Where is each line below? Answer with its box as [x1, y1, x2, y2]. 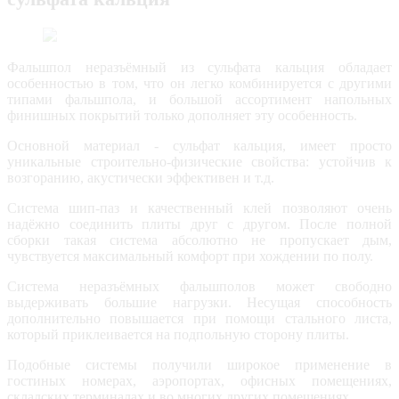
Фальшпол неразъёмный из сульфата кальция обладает [7, 59, 392, 75]
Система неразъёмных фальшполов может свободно [7, 278, 392, 294]
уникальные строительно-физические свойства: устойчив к [7, 153, 392, 169]
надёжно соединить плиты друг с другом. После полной [7, 216, 392, 232]
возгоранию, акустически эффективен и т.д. [7, 169, 274, 185]
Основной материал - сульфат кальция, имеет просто [7, 137, 392, 153]
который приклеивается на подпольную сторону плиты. [7, 326, 349, 342]
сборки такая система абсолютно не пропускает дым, [7, 232, 392, 248]
